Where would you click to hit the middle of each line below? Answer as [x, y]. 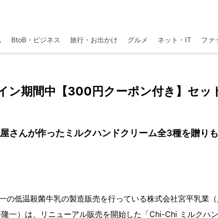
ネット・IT [175, 40]
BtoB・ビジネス [36, 40]
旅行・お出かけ [94, 40]
